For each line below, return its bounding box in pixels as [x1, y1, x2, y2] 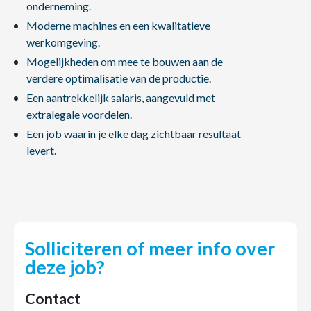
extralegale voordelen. [26, 108, 132, 121]
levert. [26, 144, 56, 157]
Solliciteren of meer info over [25, 237, 275, 260]
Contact [25, 289, 81, 308]
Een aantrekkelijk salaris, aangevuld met [26, 91, 215, 104]
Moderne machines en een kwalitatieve [26, 19, 210, 32]
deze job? [25, 255, 105, 278]
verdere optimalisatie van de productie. [26, 72, 211, 85]
